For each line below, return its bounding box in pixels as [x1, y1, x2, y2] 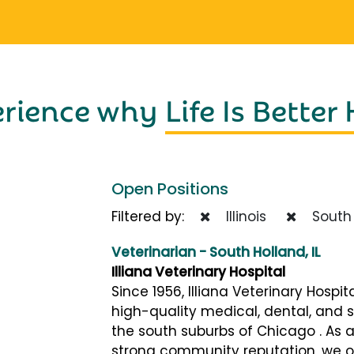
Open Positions [111, 177, 228, 200]
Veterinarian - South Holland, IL [111, 242, 321, 262]
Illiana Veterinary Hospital [111, 262, 285, 281]
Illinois [218, 206, 266, 226]
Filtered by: [111, 206, 200, 226]
